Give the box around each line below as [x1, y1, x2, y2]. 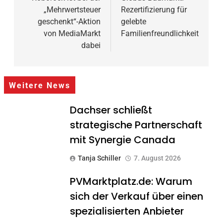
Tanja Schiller [77, 154, 121, 162]
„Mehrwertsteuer [44, 4, 101, 14]
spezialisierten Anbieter [69, 204, 184, 218]
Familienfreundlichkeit [121, 28, 199, 38]
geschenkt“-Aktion [38, 16, 101, 26]
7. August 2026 [133, 154, 181, 162]
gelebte [121, 16, 146, 26]
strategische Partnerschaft [69, 117, 202, 132]
